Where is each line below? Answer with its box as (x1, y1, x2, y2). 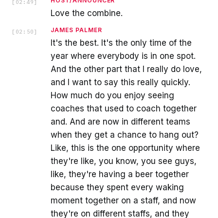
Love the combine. (51, 8, 123, 18)
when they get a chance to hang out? (51, 130, 199, 140)
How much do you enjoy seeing (51, 91, 174, 101)
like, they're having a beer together (51, 169, 189, 180)
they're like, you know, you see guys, (51, 156, 197, 166)
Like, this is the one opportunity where (51, 143, 200, 153)
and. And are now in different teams (51, 117, 190, 127)
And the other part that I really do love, (51, 64, 202, 74)
